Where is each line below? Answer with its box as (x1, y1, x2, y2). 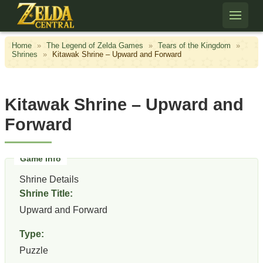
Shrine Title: (19, 188, 73, 198)
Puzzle (19, 245, 48, 255)
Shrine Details (19, 174, 79, 184)
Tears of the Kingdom (158, 41, 231, 50)
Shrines (12, 49, 38, 59)
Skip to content (2, 4, 70, 14)
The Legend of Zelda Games (46, 41, 143, 50)
